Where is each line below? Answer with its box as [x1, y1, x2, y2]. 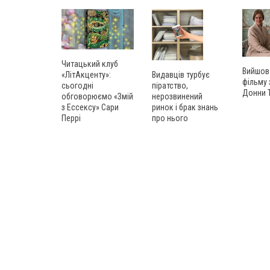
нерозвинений [152, 92, 202, 102]
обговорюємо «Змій [61, 92, 133, 102]
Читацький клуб [61, 59, 118, 69]
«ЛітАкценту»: [61, 70, 111, 80]
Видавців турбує [152, 70, 210, 80]
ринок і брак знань [152, 102, 218, 113]
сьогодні [61, 81, 93, 91]
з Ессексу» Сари [61, 102, 119, 113]
